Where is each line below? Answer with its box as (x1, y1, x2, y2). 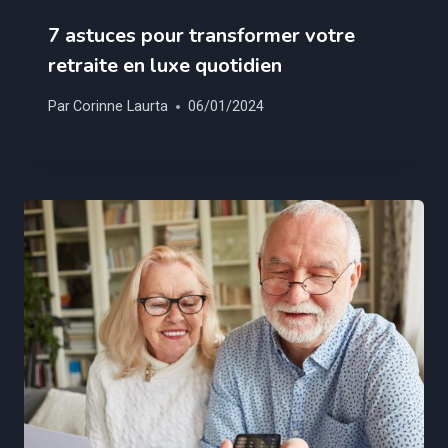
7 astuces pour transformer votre (48, 21, 355, 49)
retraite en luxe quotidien (48, 51, 282, 79)
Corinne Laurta (73, 98, 169, 116)
